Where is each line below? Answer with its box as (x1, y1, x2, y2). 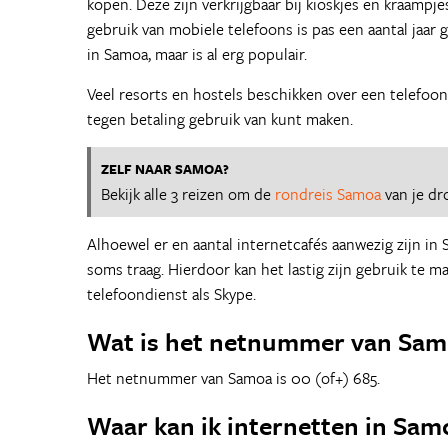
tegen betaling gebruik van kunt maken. (87, 107, 353, 131)
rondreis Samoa (275, 182, 381, 206)
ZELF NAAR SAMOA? (101, 159, 229, 179)
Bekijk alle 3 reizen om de (101, 182, 275, 206)
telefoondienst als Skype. (87, 282, 256, 306)
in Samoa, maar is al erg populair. (87, 42, 307, 66)
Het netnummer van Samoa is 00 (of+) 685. (87, 366, 380, 390)
